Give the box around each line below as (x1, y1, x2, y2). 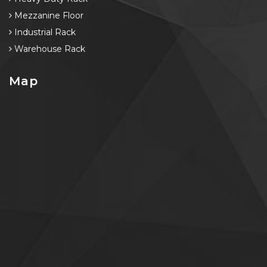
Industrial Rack (12, 26, 76, 38)
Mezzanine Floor (12, 10, 83, 21)
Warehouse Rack (12, 43, 85, 54)
